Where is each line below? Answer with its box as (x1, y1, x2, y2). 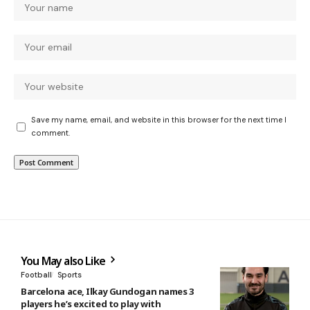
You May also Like (21, 253, 108, 269)
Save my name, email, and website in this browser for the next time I (31, 115, 286, 125)
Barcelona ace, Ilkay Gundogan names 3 (21, 285, 194, 298)
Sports (57, 270, 82, 280)
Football (21, 270, 52, 280)
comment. (31, 128, 70, 138)
